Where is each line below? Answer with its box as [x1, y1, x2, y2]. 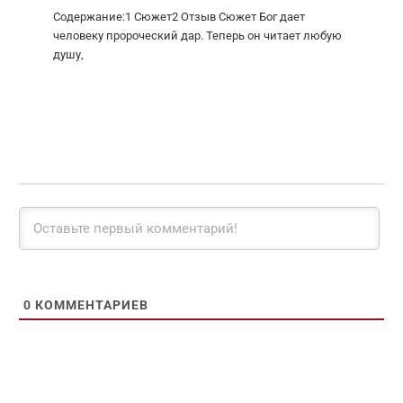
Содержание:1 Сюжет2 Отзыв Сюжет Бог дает [53, 10, 305, 24]
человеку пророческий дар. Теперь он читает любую [53, 29, 342, 43]
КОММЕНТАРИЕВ [31, 298, 148, 313]
